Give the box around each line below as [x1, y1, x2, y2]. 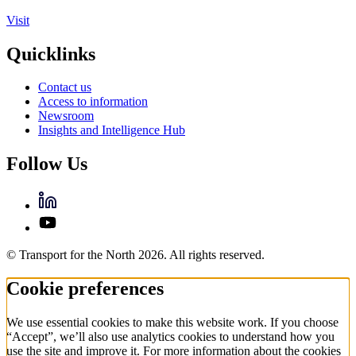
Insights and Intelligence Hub [38, 123, 185, 137]
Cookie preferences [6, 278, 164, 300]
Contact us [38, 80, 91, 95]
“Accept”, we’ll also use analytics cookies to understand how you [6, 330, 335, 344]
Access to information [38, 95, 148, 109]
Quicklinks [6, 43, 95, 64]
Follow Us [6, 153, 87, 175]
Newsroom [38, 109, 94, 123]
